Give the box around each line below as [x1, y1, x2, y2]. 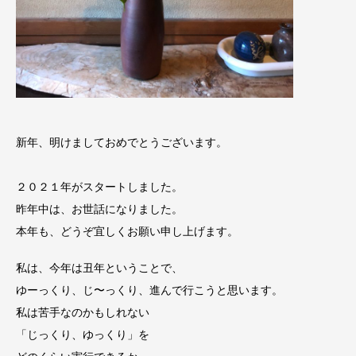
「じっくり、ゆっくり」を [16, 328, 149, 342]
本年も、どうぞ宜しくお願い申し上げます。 [16, 224, 238, 238]
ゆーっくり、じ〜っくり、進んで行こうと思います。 [16, 284, 283, 297]
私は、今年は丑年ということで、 [16, 261, 183, 275]
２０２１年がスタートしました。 [16, 180, 183, 193]
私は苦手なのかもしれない [16, 306, 149, 319]
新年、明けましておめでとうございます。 [16, 135, 227, 149]
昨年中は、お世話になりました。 [16, 202, 183, 215]
